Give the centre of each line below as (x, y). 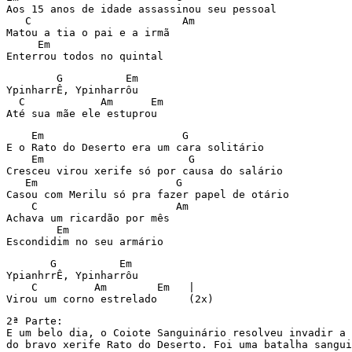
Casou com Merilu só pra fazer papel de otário (148, 194)
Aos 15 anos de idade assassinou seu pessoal (141, 9)
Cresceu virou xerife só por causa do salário (145, 171)
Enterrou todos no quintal (85, 56)
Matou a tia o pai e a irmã (88, 33)
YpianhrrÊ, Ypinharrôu (72, 275)
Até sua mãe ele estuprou (82, 114)
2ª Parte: (35, 321)
